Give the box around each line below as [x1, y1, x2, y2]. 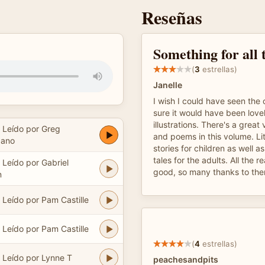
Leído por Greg [2, 123, 60, 134]
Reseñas [141, 4, 202, 30]
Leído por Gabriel [2, 157, 69, 167]
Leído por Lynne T [2, 252, 72, 263]
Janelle [153, 80, 182, 90]
